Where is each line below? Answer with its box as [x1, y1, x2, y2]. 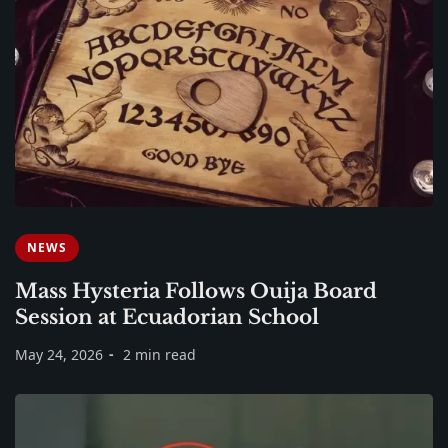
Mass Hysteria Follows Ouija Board [15, 279, 377, 304]
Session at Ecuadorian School [15, 305, 319, 330]
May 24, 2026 [15, 345, 103, 365]
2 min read [123, 345, 196, 365]
